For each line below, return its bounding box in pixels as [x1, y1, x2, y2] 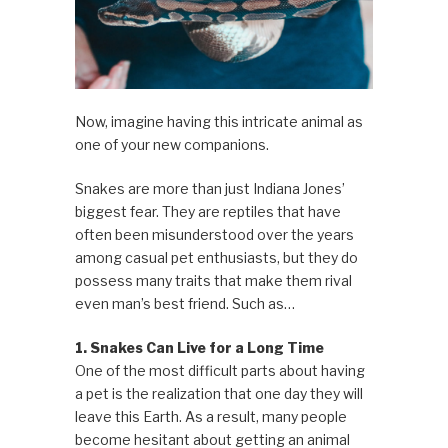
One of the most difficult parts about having [74, 361, 365, 379]
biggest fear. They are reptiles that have [74, 202, 341, 220]
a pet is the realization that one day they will [74, 384, 363, 402]
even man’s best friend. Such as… [74, 294, 295, 312]
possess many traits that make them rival [74, 271, 352, 289]
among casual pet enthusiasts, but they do [74, 248, 358, 266]
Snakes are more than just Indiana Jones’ [74, 179, 345, 197]
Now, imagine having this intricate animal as [74, 112, 363, 130]
